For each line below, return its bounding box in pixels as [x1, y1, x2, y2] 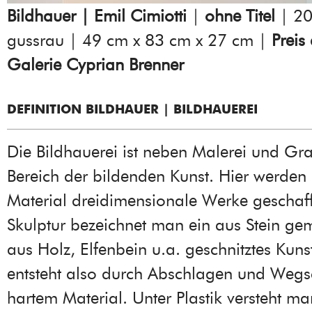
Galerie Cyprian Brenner [7, 54, 184, 75]
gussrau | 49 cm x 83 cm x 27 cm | [7, 30, 267, 51]
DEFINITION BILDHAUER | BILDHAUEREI [7, 102, 258, 118]
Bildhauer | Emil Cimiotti [7, 6, 187, 26]
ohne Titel [205, 6, 275, 26]
